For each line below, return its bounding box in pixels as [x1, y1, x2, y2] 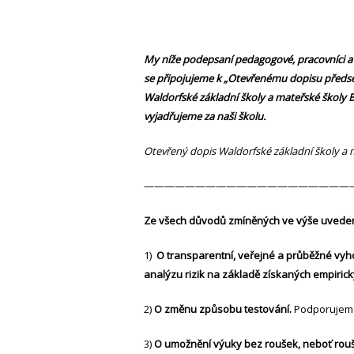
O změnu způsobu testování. [152, 302, 294, 317]
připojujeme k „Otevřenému [156, 71, 287, 86]
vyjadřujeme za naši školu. [144, 109, 265, 124]
